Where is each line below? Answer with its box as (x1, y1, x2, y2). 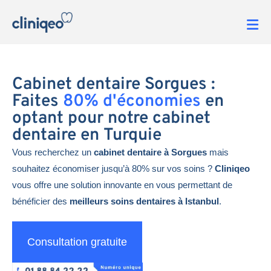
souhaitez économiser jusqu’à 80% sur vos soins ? (12, 163, 215, 174)
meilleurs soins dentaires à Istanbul (70, 195, 219, 206)
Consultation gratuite (27, 235, 127, 248)
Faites (12, 90, 63, 113)
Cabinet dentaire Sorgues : (12, 73, 215, 96)
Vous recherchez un (12, 146, 94, 157)
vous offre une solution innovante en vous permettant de (12, 179, 232, 190)
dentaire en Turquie (12, 124, 162, 146)
